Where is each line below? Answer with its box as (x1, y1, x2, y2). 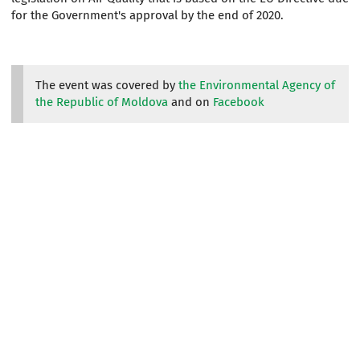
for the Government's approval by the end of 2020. (11, 8, 284, 23)
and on (171, 95, 213, 110)
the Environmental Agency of (178, 78, 335, 93)
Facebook (213, 95, 264, 110)
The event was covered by (35, 78, 178, 93)
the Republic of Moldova (35, 95, 171, 110)
